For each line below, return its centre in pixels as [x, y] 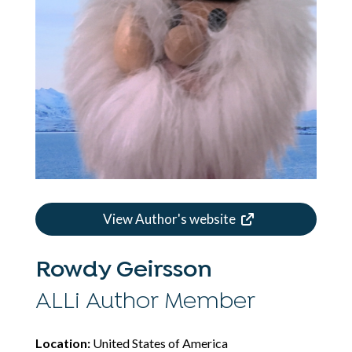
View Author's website [169, 218]
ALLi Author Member [145, 302]
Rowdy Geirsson [123, 270]
